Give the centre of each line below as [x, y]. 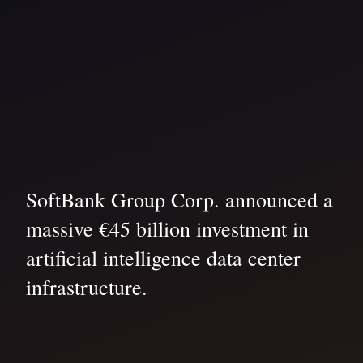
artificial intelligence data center [163, 258]
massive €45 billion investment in [167, 229]
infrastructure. [87, 287]
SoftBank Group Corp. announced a [179, 200]
